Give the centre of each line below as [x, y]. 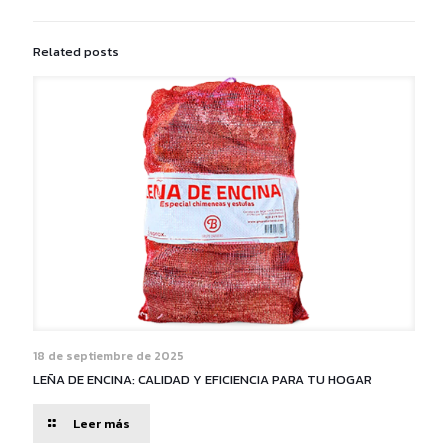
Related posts [76, 51]
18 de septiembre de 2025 [108, 355]
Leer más [101, 423]
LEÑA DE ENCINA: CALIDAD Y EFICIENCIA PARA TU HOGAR [202, 379]
